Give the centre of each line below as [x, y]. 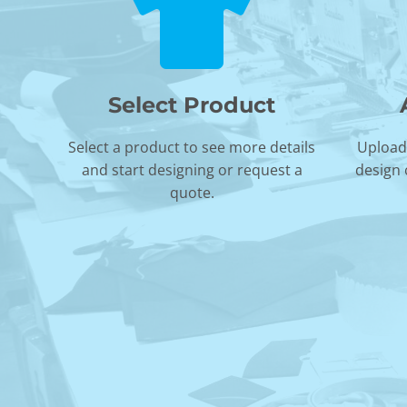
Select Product [192, 105]
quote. [192, 193]
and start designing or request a [192, 170]
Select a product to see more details [192, 147]
